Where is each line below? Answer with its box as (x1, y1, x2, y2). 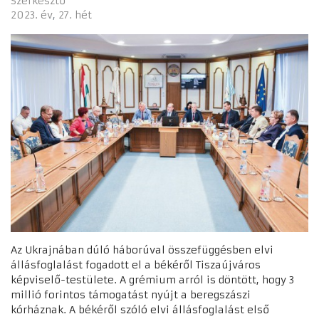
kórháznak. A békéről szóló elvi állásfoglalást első (11, 303, 269, 317)
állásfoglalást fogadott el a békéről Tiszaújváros (11, 258, 261, 272)
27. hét (58, 8, 92, 21)
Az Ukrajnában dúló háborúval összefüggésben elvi (11, 244, 273, 257)
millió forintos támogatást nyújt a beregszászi (11, 288, 251, 302)
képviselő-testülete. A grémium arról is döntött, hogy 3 (11, 273, 294, 287)
